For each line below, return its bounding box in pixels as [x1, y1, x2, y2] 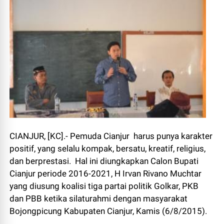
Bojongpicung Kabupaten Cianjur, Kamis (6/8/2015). [9, 205, 211, 216]
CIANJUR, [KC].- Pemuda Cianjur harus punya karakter [9, 130, 213, 141]
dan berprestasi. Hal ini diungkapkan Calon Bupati [9, 155, 199, 166]
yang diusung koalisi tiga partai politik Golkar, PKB [9, 180, 199, 191]
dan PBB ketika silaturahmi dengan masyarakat [9, 193, 188, 203]
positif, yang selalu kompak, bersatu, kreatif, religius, [9, 143, 206, 153]
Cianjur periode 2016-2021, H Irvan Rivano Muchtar [9, 168, 202, 178]
